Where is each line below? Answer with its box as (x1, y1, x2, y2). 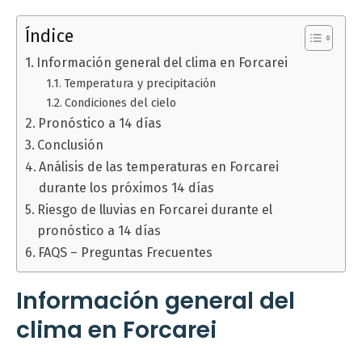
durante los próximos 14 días (39, 180, 215, 196)
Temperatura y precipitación (63, 76, 216, 90)
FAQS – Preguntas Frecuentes (38, 245, 213, 260)
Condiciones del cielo (64, 95, 176, 110)
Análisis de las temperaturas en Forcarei (39, 159, 280, 175)
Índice (25, 26, 74, 47)
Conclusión (37, 137, 104, 153)
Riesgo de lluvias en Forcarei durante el (37, 202, 273, 217)
